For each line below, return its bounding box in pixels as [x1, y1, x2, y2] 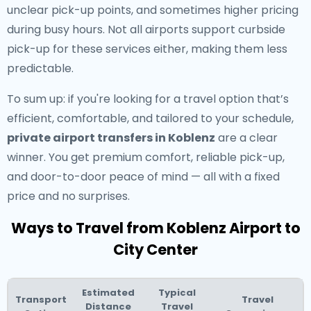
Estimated [81, 286, 135, 299]
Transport [15, 293, 67, 306]
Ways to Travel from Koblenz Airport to [10, 218, 301, 238]
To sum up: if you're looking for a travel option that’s [7, 91, 289, 107]
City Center [113, 239, 198, 260]
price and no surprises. [7, 188, 130, 204]
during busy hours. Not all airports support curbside [7, 22, 285, 37]
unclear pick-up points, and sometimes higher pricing [7, 2, 299, 18]
